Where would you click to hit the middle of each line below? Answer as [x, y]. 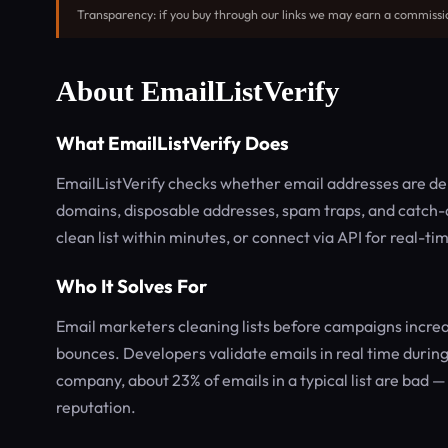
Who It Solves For [131, 286]
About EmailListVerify [198, 91]
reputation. [96, 407]
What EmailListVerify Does [172, 143]
